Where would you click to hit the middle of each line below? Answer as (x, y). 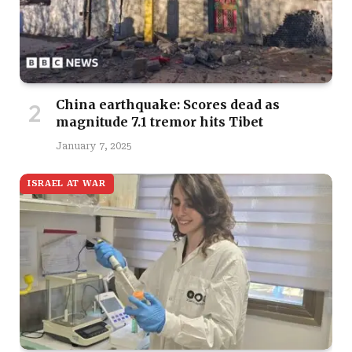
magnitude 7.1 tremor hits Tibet (159, 121)
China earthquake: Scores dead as (168, 104)
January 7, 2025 (94, 146)
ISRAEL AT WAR (67, 183)
